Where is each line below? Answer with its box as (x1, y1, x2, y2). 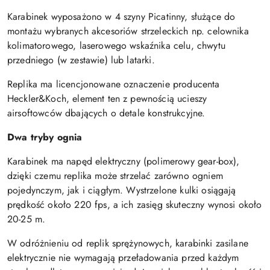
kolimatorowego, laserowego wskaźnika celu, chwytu (7, 39, 225, 53)
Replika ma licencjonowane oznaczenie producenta (7, 77, 220, 92)
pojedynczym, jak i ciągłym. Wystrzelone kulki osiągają (7, 183, 236, 198)
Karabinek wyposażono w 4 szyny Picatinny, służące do (7, 10, 236, 24)
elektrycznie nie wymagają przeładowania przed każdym (7, 251, 239, 265)
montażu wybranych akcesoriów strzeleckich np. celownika (7, 24, 249, 39)
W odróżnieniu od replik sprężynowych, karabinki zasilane (7, 236, 248, 251)
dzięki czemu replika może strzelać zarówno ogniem (7, 169, 223, 183)
